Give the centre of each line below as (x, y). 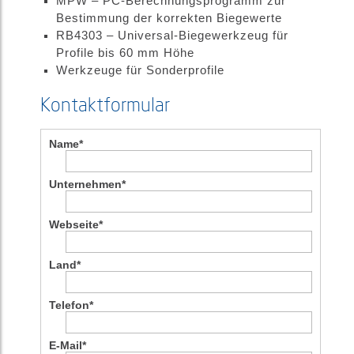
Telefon (69, 305)
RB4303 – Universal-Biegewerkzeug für (172, 36)
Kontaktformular (105, 104)
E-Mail (65, 345)
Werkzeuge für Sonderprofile (140, 70)
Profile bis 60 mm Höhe (125, 53)
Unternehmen (85, 184)
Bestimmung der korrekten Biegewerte (169, 18)
